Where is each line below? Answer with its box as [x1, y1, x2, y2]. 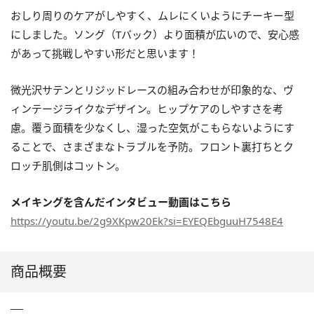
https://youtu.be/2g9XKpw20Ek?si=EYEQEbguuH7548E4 [11, 214, 283, 228]
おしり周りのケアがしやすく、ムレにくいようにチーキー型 [11, 8, 294, 23]
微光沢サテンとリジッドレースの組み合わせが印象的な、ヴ [11, 83, 294, 97]
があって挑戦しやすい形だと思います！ [11, 46, 199, 61]
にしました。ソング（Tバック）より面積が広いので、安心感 [11, 27, 299, 42]
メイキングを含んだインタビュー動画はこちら [11, 195, 231, 210]
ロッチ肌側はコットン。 [11, 158, 125, 173]
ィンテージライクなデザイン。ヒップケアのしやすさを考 [11, 102, 283, 116]
